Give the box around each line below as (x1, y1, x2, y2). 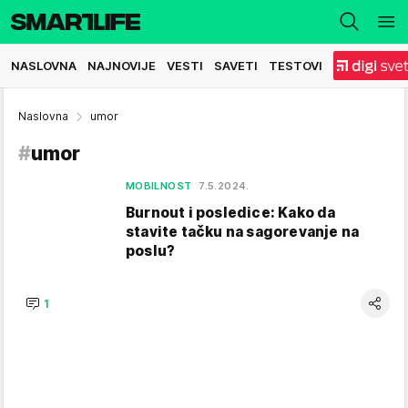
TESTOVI (269, 58, 322, 73)
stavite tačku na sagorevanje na (126, 223, 360, 240)
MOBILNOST (126, 179, 192, 192)
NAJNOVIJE (87, 58, 156, 73)
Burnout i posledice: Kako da (126, 204, 336, 221)
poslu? (126, 242, 176, 260)
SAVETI (214, 58, 258, 73)
